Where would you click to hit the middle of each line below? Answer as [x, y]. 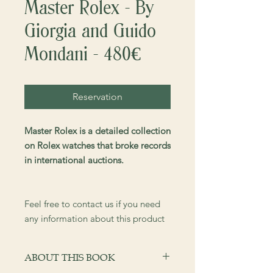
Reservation [97, 97]
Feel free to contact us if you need [92, 204]
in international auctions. [74, 160]
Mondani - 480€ [83, 53]
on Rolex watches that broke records [97, 145]
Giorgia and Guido [90, 30]
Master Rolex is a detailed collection [97, 131]
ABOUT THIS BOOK [70, 257]
